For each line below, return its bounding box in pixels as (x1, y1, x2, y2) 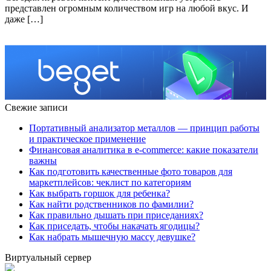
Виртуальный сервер (5, 252, 91, 263)
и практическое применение (29, 134, 146, 145)
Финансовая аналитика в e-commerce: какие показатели (29, 145, 258, 155)
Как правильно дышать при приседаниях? (29, 210, 203, 221)
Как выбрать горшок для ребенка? (29, 188, 170, 199)
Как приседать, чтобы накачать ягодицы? (29, 221, 200, 232)
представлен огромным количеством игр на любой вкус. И (5, 3, 249, 14)
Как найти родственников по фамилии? (29, 199, 194, 210)
